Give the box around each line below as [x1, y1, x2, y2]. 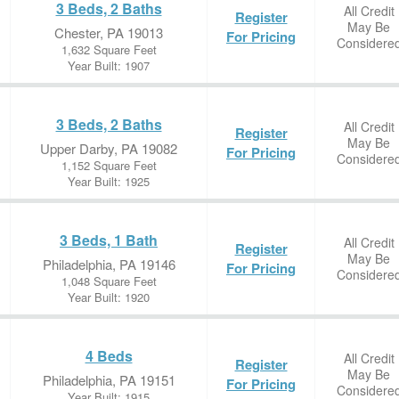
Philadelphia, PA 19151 [42, 370, 175, 389]
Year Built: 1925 [68, 173, 150, 190]
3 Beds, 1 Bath [60, 230, 158, 250]
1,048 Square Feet [61, 273, 157, 289]
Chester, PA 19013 [54, 23, 163, 42]
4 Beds [85, 346, 133, 366]
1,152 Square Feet [61, 157, 157, 174]
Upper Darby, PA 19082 [40, 139, 177, 158]
